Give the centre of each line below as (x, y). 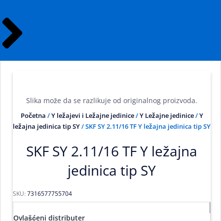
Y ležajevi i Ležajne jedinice (92, 115)
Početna (33, 115)
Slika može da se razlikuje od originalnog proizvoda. (112, 100)
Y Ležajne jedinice (166, 115)
